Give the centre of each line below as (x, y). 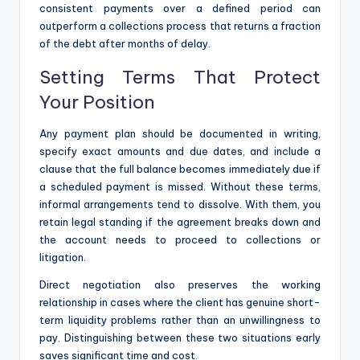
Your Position (97, 102)
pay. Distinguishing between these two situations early (180, 337)
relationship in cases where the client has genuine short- (180, 302)
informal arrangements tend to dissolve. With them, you (180, 204)
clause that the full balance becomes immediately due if (180, 168)
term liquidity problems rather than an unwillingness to (180, 319)
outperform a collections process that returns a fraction (180, 25)
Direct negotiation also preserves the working (180, 284)
